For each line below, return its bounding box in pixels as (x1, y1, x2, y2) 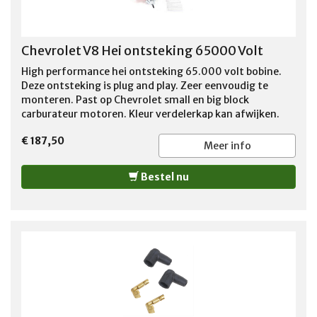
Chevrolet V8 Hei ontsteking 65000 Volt (21, 42, 263, 59)
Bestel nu (138, 170, 189, 183)
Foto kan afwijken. (21, 121, 110, 134)
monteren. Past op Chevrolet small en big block (21, 93, 249, 106)
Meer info (203, 139, 251, 152)
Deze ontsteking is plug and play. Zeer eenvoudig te (21, 79, 268, 92)
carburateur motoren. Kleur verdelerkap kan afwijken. (21, 107, 279, 120)
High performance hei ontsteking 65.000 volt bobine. (21, 64, 282, 78)
